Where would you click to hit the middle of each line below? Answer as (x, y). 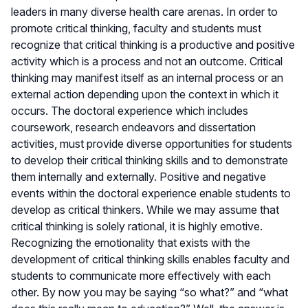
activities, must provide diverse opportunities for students (152, 143)
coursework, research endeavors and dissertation (133, 127)
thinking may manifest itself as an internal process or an (147, 77)
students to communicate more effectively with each (141, 275)
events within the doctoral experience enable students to (151, 193)
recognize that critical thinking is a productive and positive (153, 44)
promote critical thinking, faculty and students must (136, 28)
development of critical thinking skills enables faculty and (150, 259)
